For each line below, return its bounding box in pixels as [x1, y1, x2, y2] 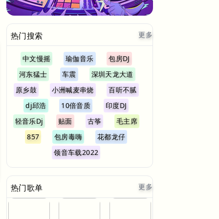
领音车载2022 [54, 148, 99, 157]
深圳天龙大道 [91, 69, 133, 79]
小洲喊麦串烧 [51, 85, 94, 94]
